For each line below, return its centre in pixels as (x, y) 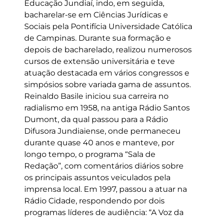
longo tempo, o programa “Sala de (90, 154)
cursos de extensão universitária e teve (100, 61)
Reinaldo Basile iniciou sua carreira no (96, 96)
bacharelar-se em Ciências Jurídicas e (96, 15)
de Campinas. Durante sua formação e (98, 38)
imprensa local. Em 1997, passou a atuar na (106, 189)
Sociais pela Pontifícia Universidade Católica (108, 26)
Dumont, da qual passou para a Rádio (96, 119)
